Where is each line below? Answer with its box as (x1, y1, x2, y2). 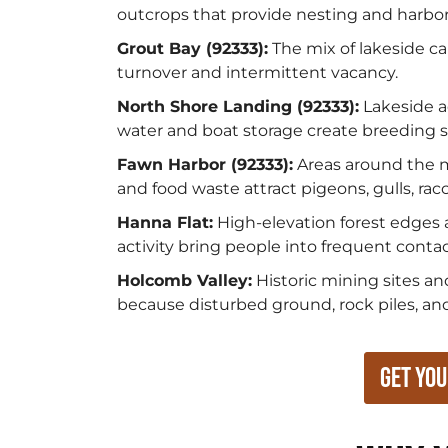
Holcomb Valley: (117, 271, 252, 290)
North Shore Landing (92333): (117, 97, 359, 116)
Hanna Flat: (117, 213, 213, 232)
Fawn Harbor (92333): (117, 155, 293, 174)
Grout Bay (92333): (117, 39, 268, 58)
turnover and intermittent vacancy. (117, 63, 398, 82)
